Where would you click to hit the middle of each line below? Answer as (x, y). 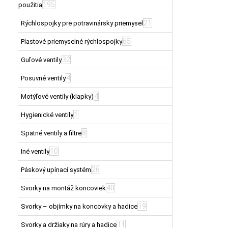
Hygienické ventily (47, 115)
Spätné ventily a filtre (51, 133)
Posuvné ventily (43, 78)
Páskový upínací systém (56, 169)
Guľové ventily (41, 60)
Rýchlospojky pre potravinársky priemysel (82, 23)
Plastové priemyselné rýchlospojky (72, 41)
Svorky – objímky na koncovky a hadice (79, 206)
